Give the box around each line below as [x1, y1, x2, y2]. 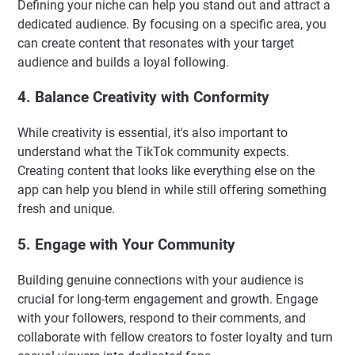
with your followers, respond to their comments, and [17, 310, 306, 326]
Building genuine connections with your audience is [17, 272, 303, 288]
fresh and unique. [17, 201, 115, 217]
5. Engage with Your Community [17, 235, 235, 254]
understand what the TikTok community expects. [17, 144, 289, 160]
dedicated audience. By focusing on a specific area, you [17, 16, 326, 32]
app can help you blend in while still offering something [17, 182, 326, 198]
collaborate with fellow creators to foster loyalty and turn [17, 329, 333, 345]
